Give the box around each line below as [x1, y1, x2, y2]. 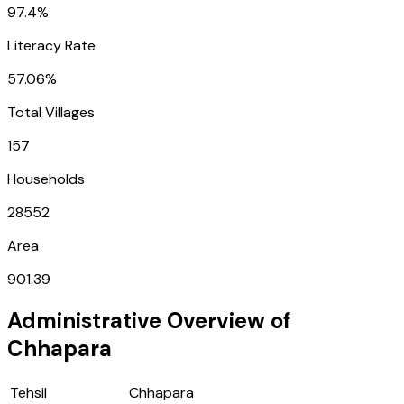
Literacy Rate [7, 35, 96, 55]
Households [7, 169, 85, 188]
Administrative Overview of [7, 306, 291, 335]
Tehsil [10, 382, 47, 402]
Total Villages [7, 102, 95, 122]
